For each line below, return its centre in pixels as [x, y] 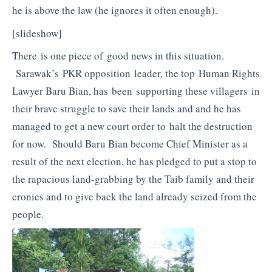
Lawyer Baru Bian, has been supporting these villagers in [136, 91]
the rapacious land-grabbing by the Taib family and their [133, 179]
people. [28, 214]
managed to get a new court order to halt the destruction [132, 126]
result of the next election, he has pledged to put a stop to [134, 161]
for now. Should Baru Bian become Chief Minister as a [130, 144]
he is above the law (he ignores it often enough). [115, 10]
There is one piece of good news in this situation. [118, 56]
